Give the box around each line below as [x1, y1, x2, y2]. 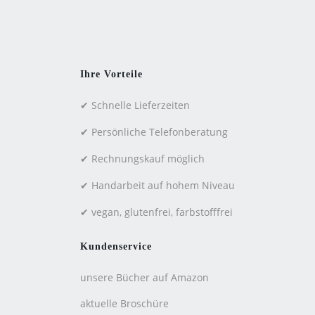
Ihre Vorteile [80, 69, 143, 79]
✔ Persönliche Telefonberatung [80, 125, 228, 139]
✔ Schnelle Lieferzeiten [80, 98, 190, 112]
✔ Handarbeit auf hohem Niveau [80, 179, 235, 192]
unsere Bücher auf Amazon [80, 271, 209, 284]
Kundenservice [80, 241, 152, 252]
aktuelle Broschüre [80, 297, 169, 310]
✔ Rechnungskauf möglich [80, 152, 205, 165]
